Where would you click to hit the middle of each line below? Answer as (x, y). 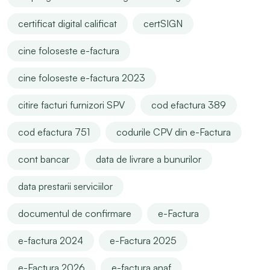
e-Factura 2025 (143, 240)
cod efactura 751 (54, 132)
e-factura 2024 (51, 240)
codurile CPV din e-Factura (174, 132)
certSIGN (163, 23)
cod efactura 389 (189, 105)
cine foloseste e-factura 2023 (82, 77)
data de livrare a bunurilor (149, 159)
